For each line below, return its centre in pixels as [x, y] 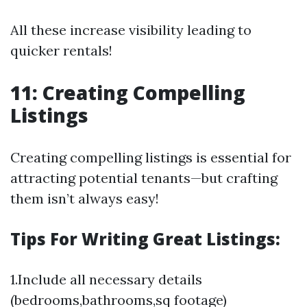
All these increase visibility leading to [131, 30]
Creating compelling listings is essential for [151, 157]
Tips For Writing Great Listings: [145, 239]
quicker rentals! [61, 50]
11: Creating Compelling [128, 93]
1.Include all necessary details [106, 279]
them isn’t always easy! [85, 198]
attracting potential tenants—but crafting [144, 178]
